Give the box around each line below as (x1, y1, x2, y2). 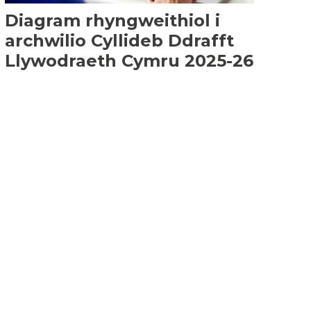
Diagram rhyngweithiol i (5, 10, 220, 31)
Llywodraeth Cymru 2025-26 (5, 51, 253, 71)
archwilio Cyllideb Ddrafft (5, 31, 234, 51)
